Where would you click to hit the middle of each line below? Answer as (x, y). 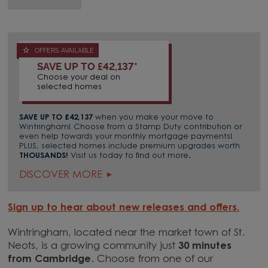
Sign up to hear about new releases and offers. (124, 208)
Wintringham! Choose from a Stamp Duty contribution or (131, 127)
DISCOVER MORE (61, 175)
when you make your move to (155, 117)
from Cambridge (50, 260)
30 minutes (204, 247)
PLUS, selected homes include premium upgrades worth (130, 146)
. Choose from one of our (152, 260)
